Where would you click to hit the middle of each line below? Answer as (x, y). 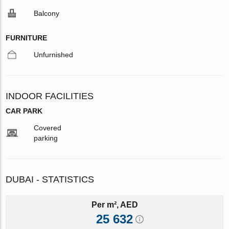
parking (46, 138)
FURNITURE (27, 38)
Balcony (47, 13)
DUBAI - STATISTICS (50, 179)
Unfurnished (54, 54)
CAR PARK (24, 111)
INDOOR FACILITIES (50, 96)
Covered (48, 128)
